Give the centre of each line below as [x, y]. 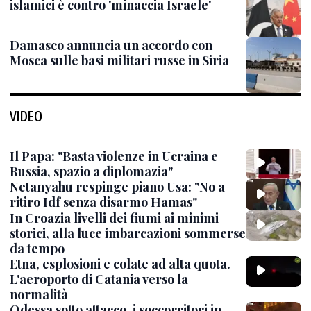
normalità [39, 294]
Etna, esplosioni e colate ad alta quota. [120, 263]
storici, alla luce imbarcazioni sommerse [128, 233]
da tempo [37, 248]
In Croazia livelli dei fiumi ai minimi [114, 218]
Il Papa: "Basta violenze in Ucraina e [114, 156]
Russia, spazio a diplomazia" [91, 171]
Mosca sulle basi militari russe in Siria [119, 60]
